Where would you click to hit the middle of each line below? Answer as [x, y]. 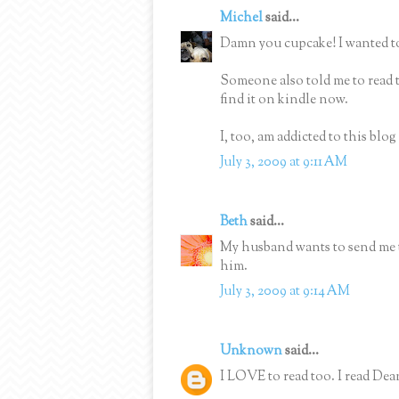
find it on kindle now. [284, 100]
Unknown [251, 352]
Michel [241, 19]
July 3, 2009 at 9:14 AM [285, 292]
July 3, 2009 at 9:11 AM [284, 163]
